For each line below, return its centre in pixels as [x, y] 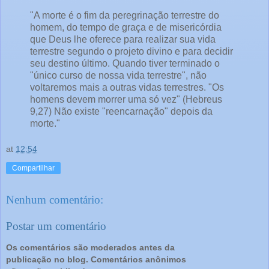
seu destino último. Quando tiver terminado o [125, 63]
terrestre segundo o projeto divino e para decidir [131, 51]
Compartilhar [33, 168]
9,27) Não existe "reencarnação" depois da [121, 111]
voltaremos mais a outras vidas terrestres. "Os [127, 87]
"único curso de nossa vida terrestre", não [118, 75]
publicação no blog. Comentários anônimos [96, 260]
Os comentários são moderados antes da [90, 248]
